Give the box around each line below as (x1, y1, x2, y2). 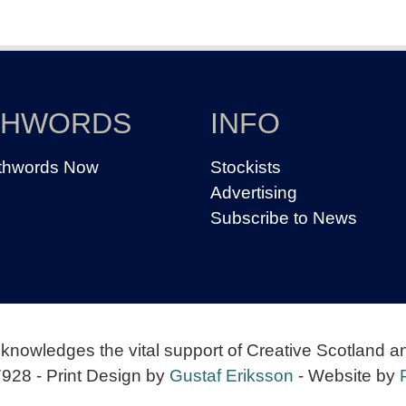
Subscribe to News (210, 208, 357, 227)
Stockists (210, 158, 281, 177)
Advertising (210, 183, 297, 202)
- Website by (293, 365, 400, 385)
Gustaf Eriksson (169, 365, 294, 385)
